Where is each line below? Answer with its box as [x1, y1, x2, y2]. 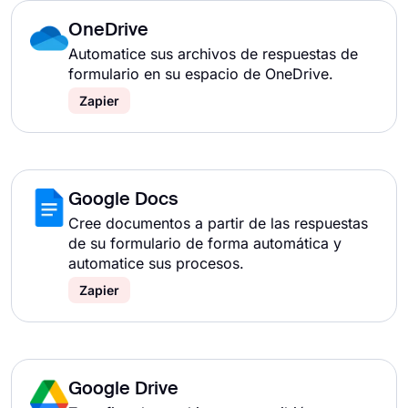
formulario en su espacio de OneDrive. [68, 65, 333, 83]
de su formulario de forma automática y [68, 234, 342, 252]
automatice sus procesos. [68, 254, 244, 272]
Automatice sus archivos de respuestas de [68, 45, 358, 63]
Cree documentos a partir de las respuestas [68, 214, 368, 232]
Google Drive [68, 381, 178, 399]
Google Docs [68, 191, 178, 209]
